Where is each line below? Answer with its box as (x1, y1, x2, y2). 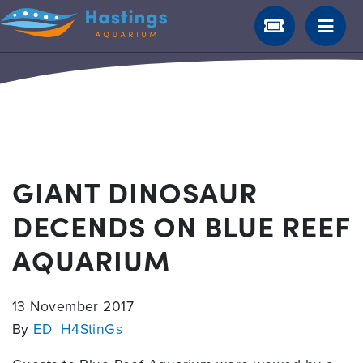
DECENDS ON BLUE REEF (12, 205, 350, 245)
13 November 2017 (12, 296, 135, 318)
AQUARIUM (12, 239, 171, 279)
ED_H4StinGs (33, 318, 123, 340)
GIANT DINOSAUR (12, 171, 258, 211)
